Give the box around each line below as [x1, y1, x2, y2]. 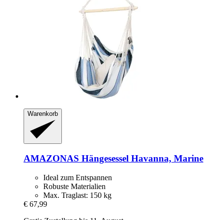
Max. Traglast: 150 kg [43, 191, 111, 199]
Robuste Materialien [43, 182, 106, 191]
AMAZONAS [24, 153, 79, 164]
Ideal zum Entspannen [43, 173, 112, 182]
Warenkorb [27, 110, 58, 117]
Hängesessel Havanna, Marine [79, 153, 203, 164]
